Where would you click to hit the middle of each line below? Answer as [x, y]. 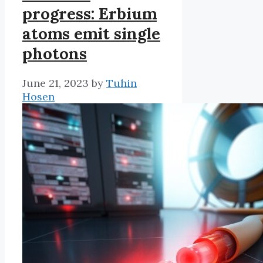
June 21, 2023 [55, 83]
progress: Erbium [90, 13]
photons [55, 53]
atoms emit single [91, 33]
